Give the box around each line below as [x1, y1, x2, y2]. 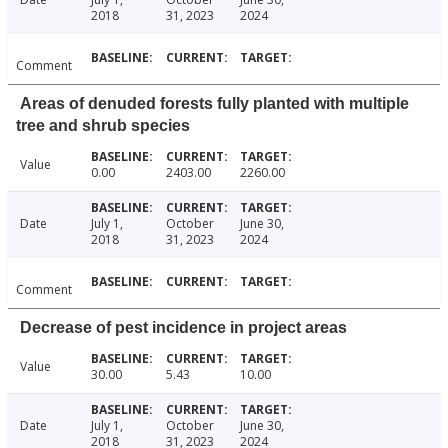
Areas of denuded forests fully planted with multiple [20, 95, 409, 113]
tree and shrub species [16, 117, 190, 135]
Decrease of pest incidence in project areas [20, 319, 347, 337]
